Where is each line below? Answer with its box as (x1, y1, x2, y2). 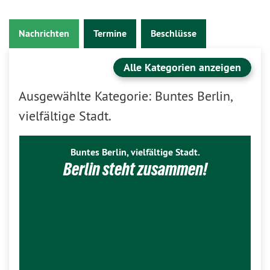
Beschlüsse (151, 27, 196, 40)
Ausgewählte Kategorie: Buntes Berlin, (19, 87, 231, 104)
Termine (93, 27, 127, 40)
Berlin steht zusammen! (63, 159, 207, 179)
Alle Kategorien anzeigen (124, 60, 241, 74)
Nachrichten (19, 27, 69, 40)
